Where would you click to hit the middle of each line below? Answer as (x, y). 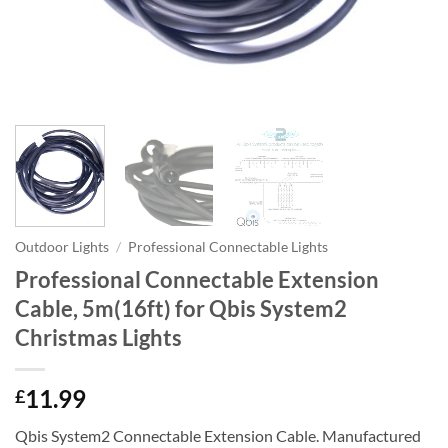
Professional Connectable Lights (228, 247)
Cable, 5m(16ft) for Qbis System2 (181, 309)
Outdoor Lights (62, 247)
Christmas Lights (98, 338)
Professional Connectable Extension (197, 280)
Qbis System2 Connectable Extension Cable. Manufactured (218, 436)
